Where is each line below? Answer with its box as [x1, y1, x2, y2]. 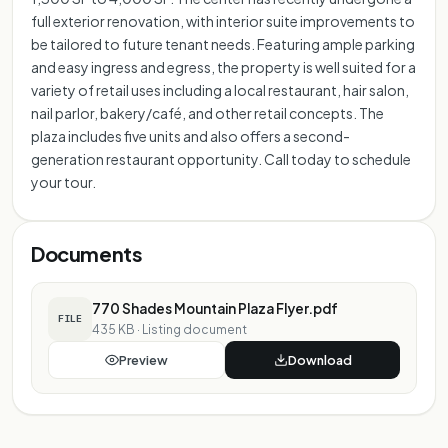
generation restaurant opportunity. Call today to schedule [31, 149, 411, 168]
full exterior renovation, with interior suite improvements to [31, 11, 415, 30]
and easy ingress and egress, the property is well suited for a [31, 57, 416, 76]
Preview [119, 351, 168, 368]
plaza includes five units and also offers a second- [31, 126, 350, 145]
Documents [31, 240, 143, 266]
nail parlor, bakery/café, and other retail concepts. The [31, 103, 384, 122]
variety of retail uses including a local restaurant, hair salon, [31, 80, 409, 99]
